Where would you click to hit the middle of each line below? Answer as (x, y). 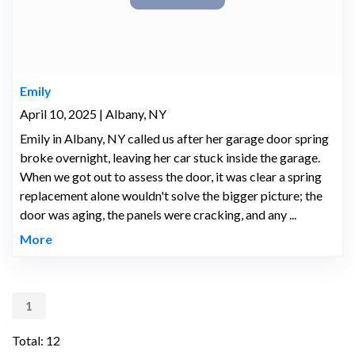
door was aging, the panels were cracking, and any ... (158, 215)
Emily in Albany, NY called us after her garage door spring (174, 139)
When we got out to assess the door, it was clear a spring (170, 177)
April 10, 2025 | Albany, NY (93, 114)
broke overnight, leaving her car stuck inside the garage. (170, 158)
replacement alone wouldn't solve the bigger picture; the (171, 196)
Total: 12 (36, 340)
